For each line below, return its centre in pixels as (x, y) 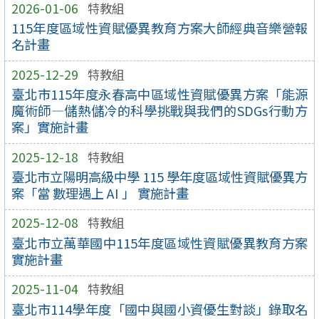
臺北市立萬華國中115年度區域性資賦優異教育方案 (159, 242)
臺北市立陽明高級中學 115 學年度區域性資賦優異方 (159, 176)
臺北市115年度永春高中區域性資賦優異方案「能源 (159, 94)
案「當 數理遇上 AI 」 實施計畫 (100, 193)
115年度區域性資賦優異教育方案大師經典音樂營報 (159, 28)
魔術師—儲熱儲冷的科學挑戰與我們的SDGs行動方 (159, 111)
